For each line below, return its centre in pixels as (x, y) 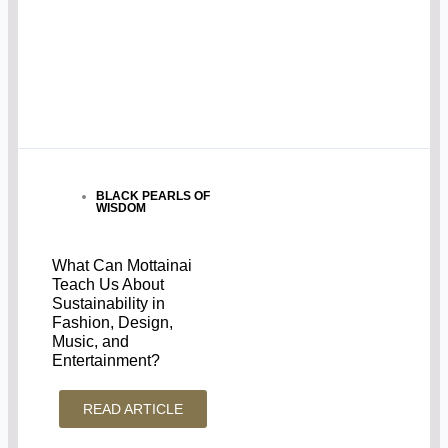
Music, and (91, 342)
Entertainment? (106, 361)
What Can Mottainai (122, 266)
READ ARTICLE (133, 409)
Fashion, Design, (113, 323)
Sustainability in (109, 304)
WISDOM (121, 208)
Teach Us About (108, 285)
